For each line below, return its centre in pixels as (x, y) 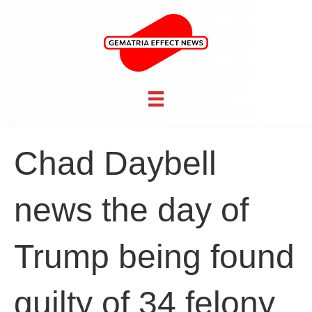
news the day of (131, 210)
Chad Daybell (115, 164)
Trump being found (154, 257)
